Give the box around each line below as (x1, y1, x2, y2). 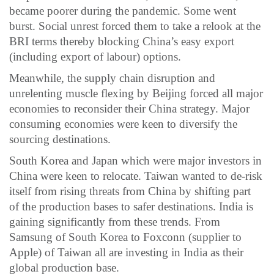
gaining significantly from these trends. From (9, 215, 220, 228)
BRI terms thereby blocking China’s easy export (9, 34, 234, 48)
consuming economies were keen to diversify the (9, 117, 237, 130)
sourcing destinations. (9, 132, 111, 146)
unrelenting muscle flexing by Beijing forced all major (9, 86, 263, 100)
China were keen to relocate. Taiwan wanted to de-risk (9, 169, 262, 182)
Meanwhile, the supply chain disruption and (9, 71, 215, 84)
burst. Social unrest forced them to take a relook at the (9, 19, 261, 32)
